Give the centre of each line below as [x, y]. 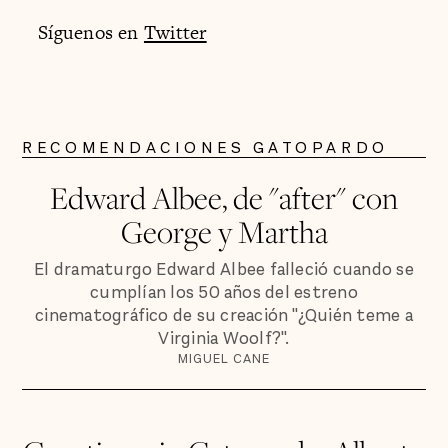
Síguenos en [91, 33]
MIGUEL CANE [224, 359]
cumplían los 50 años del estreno [224, 293]
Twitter [175, 33]
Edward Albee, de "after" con [224, 198]
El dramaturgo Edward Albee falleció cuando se [224, 270]
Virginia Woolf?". [224, 339]
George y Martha [224, 232]
